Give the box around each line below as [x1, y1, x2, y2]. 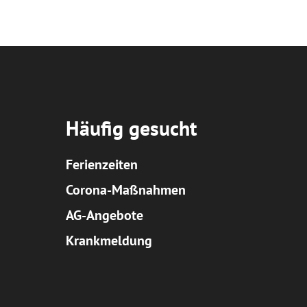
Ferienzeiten [65, 156, 138, 173]
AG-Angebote [65, 206, 143, 224]
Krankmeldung [65, 232, 152, 249]
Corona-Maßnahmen [65, 181, 186, 199]
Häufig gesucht [65, 114, 197, 141]
